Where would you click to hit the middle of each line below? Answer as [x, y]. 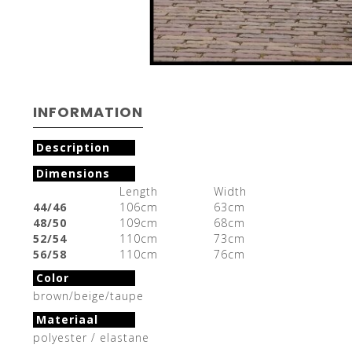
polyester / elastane [91, 337]
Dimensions [73, 173]
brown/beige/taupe [88, 295]
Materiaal [67, 319]
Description [73, 147]
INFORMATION [88, 112]
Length [139, 191]
